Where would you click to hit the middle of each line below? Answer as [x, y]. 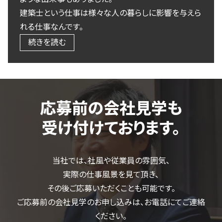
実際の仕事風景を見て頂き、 [111, 174]
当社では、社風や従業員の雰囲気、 [111, 161]
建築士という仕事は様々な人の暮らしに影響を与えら [111, 13]
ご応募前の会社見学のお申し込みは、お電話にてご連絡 [111, 202]
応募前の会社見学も [111, 108]
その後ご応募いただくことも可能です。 [111, 188]
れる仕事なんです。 [52, 27]
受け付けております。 [111, 128]
